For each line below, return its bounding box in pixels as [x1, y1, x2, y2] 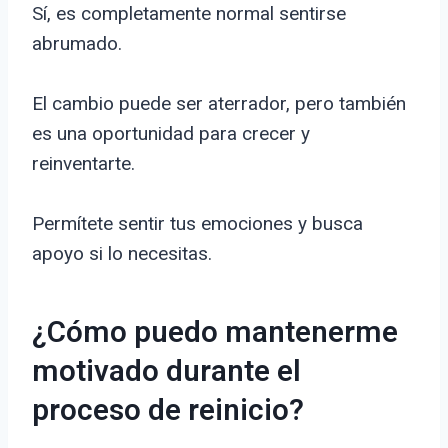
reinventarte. [32, 152, 135, 176]
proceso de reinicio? [32, 389, 304, 434]
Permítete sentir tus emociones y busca [32, 212, 363, 236]
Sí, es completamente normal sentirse [32, 2, 346, 26]
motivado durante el [32, 350, 301, 395]
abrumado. [32, 32, 122, 56]
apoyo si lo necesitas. [32, 242, 212, 266]
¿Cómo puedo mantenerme [32, 311, 398, 356]
